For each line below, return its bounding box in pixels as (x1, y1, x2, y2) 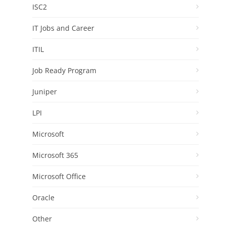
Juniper (32, 86, 57, 96)
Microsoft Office (32, 171, 86, 181)
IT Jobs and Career (32, 23, 94, 33)
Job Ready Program (32, 65, 96, 75)
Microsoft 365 (32, 150, 78, 160)
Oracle (32, 192, 54, 202)
